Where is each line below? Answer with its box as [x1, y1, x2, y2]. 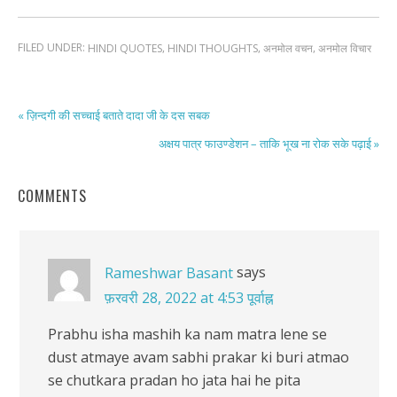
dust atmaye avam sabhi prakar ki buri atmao [48, 346, 349, 367]
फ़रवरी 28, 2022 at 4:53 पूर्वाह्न [105, 287, 273, 307]
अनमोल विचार [318, 41, 371, 57]
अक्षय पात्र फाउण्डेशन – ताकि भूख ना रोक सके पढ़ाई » [159, 135, 379, 152]
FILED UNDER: [18, 40, 88, 56]
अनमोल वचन [263, 41, 313, 57]
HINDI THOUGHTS [167, 41, 258, 57]
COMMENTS [18, 184, 87, 206]
